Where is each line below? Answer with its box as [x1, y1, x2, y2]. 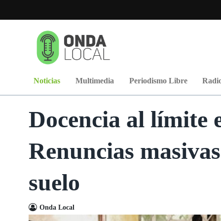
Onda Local [39, 204, 74, 211]
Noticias [34, 76, 60, 85]
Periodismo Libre [129, 76, 187, 85]
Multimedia [75, 76, 114, 85]
